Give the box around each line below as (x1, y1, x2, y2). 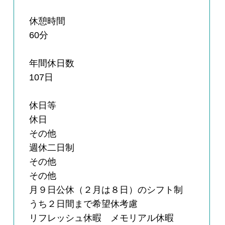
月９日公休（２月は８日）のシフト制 (29, 185, 192, 195)
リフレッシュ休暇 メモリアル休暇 (29, 213, 174, 223)
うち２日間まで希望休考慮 (29, 199, 138, 209)
